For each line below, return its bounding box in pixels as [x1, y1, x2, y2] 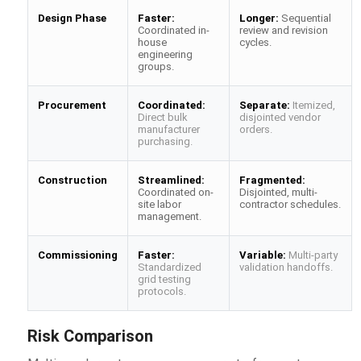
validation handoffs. [239, 260, 333, 273]
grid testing [137, 272, 191, 285]
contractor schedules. [239, 197, 341, 210]
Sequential [278, 11, 331, 24]
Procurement [37, 98, 106, 111]
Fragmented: [239, 173, 305, 186]
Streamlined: [137, 173, 205, 186]
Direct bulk [137, 110, 188, 123]
